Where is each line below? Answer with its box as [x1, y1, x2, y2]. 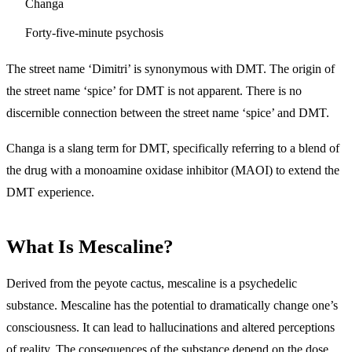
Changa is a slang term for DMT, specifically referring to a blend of [6, 141, 339, 156]
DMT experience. [6, 185, 94, 200]
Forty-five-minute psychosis [25, 25, 163, 39]
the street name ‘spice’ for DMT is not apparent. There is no [6, 83, 302, 97]
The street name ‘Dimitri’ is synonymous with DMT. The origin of [6, 61, 335, 75]
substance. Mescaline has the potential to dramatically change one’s [6, 298, 338, 312]
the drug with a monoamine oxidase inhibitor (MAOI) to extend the [6, 163, 339, 178]
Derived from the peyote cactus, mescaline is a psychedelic [6, 276, 297, 290]
